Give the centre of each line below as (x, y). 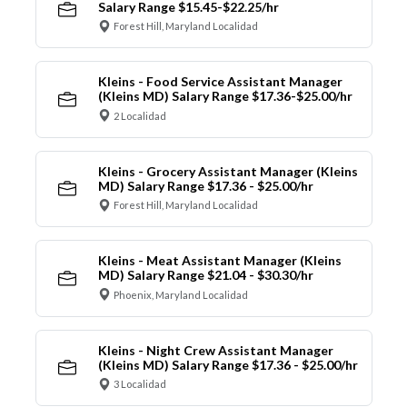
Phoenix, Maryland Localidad (181, 294)
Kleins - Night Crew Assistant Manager (215, 350)
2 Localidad (140, 115)
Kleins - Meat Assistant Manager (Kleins (219, 261)
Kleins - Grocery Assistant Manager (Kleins (228, 171)
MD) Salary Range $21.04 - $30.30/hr (205, 275)
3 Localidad (140, 384)
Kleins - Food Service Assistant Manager (220, 82)
